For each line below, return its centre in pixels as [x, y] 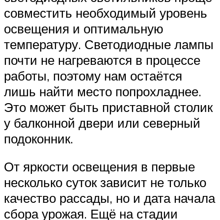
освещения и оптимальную [84, 28]
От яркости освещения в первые [99, 167]
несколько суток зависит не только [105, 182]
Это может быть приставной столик [108, 107]
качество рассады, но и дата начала [110, 198]
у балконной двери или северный [102, 123]
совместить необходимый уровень [106, 13]
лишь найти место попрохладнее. [103, 91]
